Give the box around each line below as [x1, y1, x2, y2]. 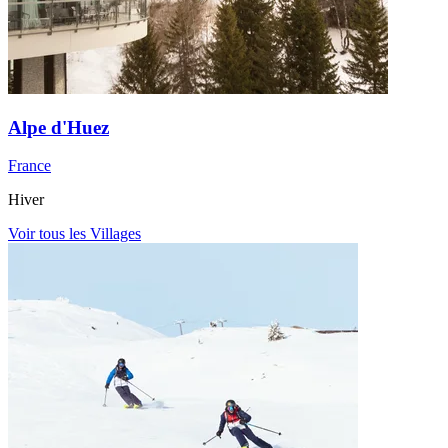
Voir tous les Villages [8, 225, 141, 243]
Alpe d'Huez [8, 116, 109, 138]
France [8, 157, 51, 175]
